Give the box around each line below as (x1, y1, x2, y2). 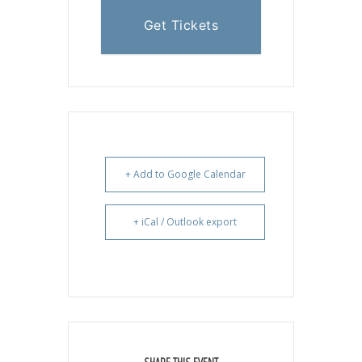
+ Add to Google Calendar (124, 167, 246, 182)
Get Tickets (143, 17, 219, 34)
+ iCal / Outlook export (133, 215, 237, 229)
